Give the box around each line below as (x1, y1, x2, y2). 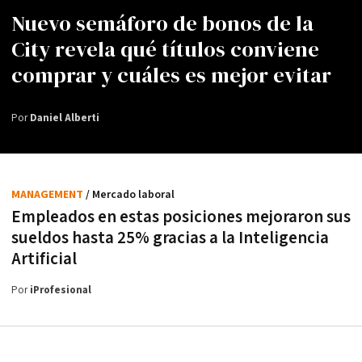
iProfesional (30, 283, 91, 297)
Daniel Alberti (30, 111, 99, 125)
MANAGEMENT (11, 187, 86, 202)
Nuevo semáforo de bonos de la (11, 8, 314, 38)
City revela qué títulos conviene (11, 34, 319, 64)
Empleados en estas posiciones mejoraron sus (11, 205, 351, 228)
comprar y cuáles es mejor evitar (11, 60, 331, 90)
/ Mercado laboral (86, 187, 175, 202)
